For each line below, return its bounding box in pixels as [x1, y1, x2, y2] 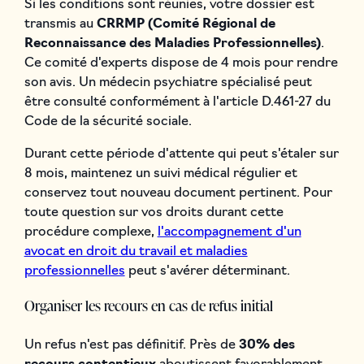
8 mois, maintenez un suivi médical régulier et [24, 167, 297, 180]
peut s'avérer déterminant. [124, 264, 290, 278]
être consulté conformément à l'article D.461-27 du [24, 95, 331, 109]
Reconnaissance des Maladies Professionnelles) [24, 37, 321, 50]
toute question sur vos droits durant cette [24, 206, 284, 219]
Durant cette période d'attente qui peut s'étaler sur [24, 147, 339, 161]
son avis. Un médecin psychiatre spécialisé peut [24, 76, 312, 89]
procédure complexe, [24, 225, 158, 239]
